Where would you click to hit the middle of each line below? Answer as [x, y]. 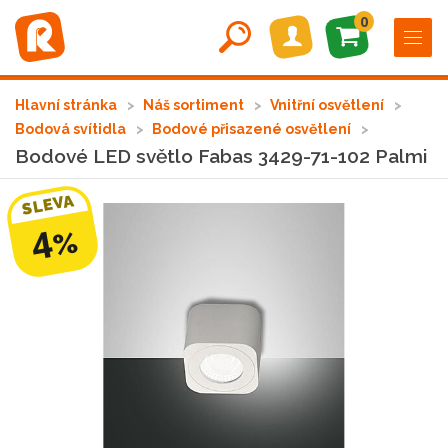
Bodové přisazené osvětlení [253, 129]
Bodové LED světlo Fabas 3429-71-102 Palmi [221, 156]
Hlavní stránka [67, 105]
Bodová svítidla [72, 129]
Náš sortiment [195, 105]
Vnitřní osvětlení [328, 105]
